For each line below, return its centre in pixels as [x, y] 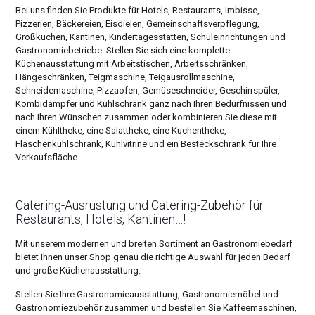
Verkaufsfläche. [47, 157]
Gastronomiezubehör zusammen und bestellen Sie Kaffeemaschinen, [156, 308]
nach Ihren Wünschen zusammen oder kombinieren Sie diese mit [146, 117]
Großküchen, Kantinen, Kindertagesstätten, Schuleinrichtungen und [150, 37]
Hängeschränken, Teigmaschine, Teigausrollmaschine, [125, 77]
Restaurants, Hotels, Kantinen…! [100, 219]
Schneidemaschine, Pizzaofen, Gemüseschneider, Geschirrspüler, [147, 91]
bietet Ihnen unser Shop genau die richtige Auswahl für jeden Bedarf [153, 257]
